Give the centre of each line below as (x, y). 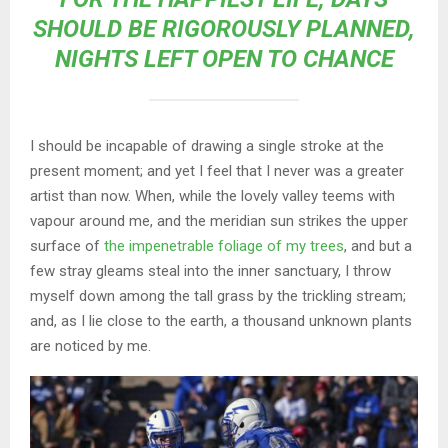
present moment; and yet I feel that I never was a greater (217, 170)
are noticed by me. (90, 345)
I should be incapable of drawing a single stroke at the (207, 145)
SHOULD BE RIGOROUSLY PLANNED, (224, 28)
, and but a (378, 245)
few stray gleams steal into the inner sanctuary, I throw (210, 270)
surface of (65, 245)
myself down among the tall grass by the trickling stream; (218, 295)
